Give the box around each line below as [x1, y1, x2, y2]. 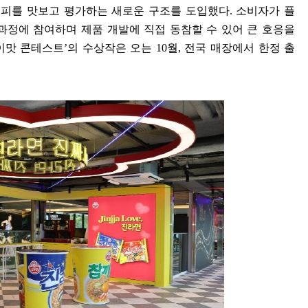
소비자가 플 [236, 4, 296, 16]
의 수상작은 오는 [67, 41, 156, 54]
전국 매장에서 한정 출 [184, 41, 296, 54]
